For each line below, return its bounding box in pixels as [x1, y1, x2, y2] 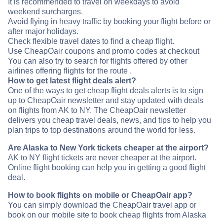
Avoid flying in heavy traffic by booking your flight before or [8, 17, 211, 26]
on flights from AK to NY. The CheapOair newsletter [8, 106, 186, 114]
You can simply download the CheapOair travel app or [8, 200, 196, 209]
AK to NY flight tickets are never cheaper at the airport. [8, 153, 196, 162]
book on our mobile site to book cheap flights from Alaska [8, 210, 206, 219]
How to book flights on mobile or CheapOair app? [8, 190, 192, 199]
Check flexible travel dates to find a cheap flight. [8, 37, 174, 45]
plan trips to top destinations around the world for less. [8, 125, 195, 134]
